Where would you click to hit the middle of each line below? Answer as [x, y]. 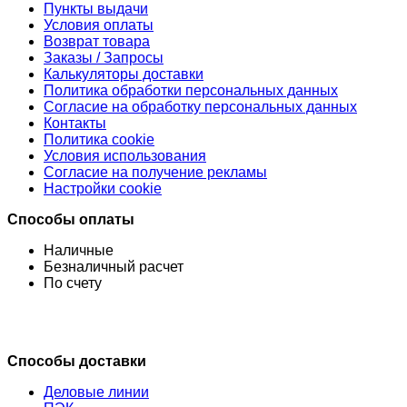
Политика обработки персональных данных [191, 90]
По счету [73, 283]
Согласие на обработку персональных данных [200, 106]
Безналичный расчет [114, 266]
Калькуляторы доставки [124, 74]
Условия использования [125, 155]
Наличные [79, 250]
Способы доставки [77, 361]
